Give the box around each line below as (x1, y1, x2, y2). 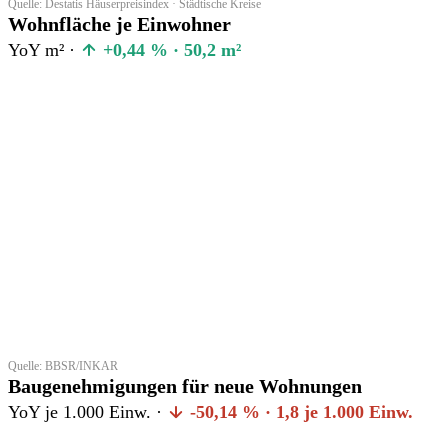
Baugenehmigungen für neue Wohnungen (8, 374, 362, 397)
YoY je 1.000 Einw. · (8, 401, 167, 422)
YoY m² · (8, 39, 80, 60)
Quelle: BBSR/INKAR (8, 358, 118, 373)
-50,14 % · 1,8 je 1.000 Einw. (185, 401, 413, 422)
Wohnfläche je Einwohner (8, 12, 231, 35)
